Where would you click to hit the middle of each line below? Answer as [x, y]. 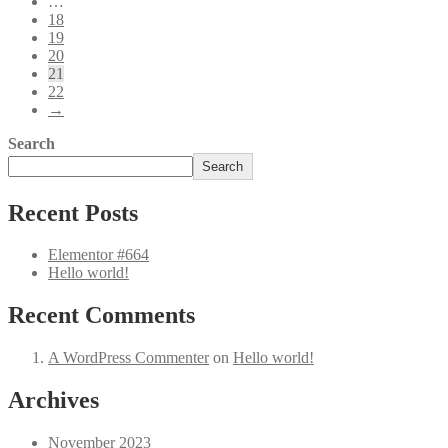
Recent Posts [73, 212]
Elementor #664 [98, 255]
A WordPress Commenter [128, 358]
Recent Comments [101, 315]
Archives [53, 400]
